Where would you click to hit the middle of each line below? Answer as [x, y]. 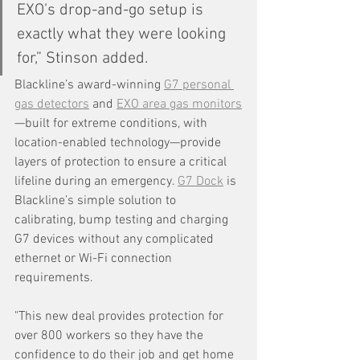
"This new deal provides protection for [121, 316]
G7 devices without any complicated [116, 239]
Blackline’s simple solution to [97, 200]
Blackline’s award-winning [89, 85]
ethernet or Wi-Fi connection [95, 258]
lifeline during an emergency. [96, 181]
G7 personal [199, 85]
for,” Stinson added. [82, 58]
